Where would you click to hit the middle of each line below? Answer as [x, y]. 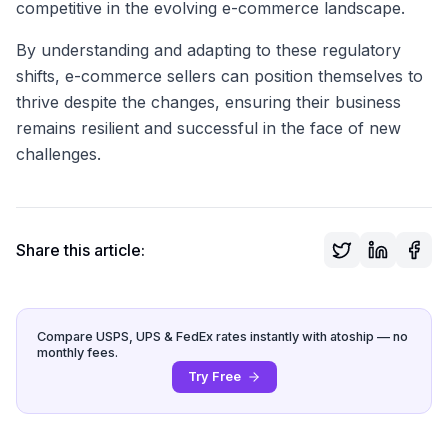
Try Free [214, 376]
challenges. [58, 153]
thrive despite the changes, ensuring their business [208, 101]
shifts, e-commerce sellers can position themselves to [219, 75]
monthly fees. [77, 352]
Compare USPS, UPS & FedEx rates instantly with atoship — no [222, 336]
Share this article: [80, 249]
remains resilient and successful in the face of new [208, 127]
